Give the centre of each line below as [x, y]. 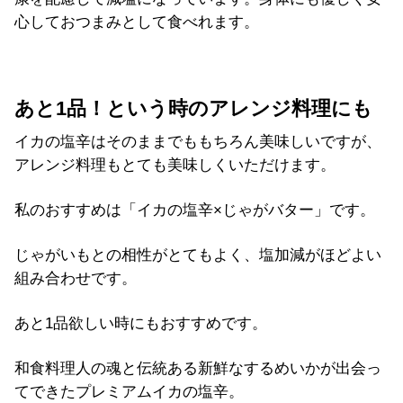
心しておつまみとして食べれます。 [137, 22]
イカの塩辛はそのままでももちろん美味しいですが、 [198, 141]
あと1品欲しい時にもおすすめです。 [141, 323]
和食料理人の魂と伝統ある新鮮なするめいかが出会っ [198, 368]
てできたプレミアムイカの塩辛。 [129, 391]
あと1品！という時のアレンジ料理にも [193, 108]
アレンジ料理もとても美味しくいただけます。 [175, 165]
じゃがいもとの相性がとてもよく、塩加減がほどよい [198, 255]
